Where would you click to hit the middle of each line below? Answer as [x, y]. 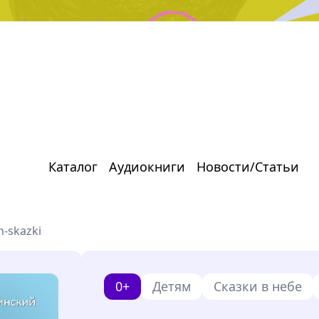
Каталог [73, 167]
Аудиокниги [147, 167]
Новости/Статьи [248, 167]
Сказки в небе [258, 286]
